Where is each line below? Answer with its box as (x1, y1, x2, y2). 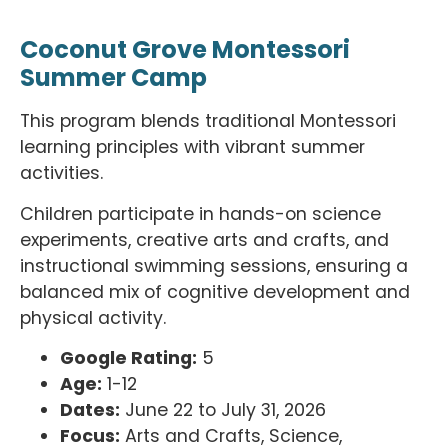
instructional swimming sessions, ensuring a (20, 253, 408, 278)
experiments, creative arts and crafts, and (20, 227, 389, 252)
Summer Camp (20, 61, 207, 95)
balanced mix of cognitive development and (20, 279, 410, 304)
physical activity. (20, 305, 166, 330)
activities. (20, 161, 108, 186)
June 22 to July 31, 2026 (120, 398, 326, 423)
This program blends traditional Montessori (20, 109, 396, 134)
